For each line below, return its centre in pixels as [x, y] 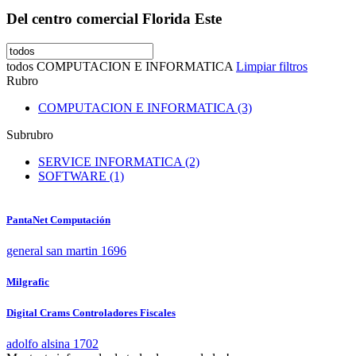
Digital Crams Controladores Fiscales [91, 312]
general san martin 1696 [66, 251]
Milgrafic [28, 282]
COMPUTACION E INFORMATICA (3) [145, 107]
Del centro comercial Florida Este [114, 19]
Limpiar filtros [272, 66]
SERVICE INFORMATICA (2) [119, 161]
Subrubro [30, 134]
